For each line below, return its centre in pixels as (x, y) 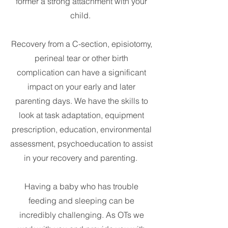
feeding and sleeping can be (81, 200)
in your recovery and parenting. (81, 158)
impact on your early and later (81, 86)
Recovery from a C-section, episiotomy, (81, 44)
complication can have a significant (81, 72)
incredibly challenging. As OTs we (81, 215)
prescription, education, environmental (81, 129)
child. (81, 15)
